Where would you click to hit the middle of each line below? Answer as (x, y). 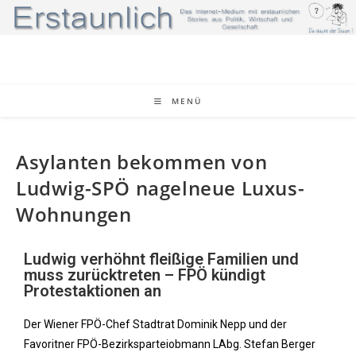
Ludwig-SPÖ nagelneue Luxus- (161, 188)
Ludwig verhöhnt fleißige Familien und (161, 259)
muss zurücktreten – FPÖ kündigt (145, 275)
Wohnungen (74, 214)
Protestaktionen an (93, 291)
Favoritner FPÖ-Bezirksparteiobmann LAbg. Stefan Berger (170, 344)
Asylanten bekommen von (142, 162)
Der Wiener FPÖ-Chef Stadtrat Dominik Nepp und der (155, 324)
